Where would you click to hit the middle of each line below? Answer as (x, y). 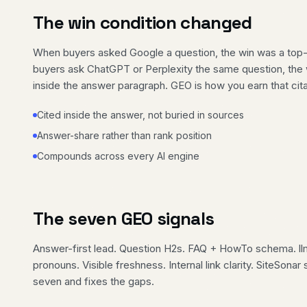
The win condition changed (143, 22)
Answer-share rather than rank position (124, 135)
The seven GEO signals (124, 218)
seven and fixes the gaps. (94, 281)
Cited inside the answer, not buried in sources (140, 114)
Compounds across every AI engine (118, 156)
